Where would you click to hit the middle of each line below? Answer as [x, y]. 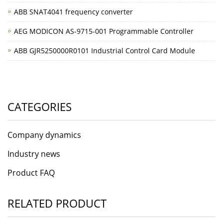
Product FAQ [31, 172]
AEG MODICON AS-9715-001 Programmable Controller [104, 31]
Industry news [34, 154]
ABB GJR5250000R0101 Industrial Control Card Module [105, 50]
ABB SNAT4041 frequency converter [73, 11]
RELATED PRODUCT [57, 203]
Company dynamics [44, 135]
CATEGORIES [40, 106]
